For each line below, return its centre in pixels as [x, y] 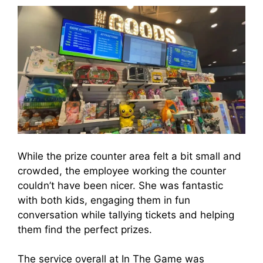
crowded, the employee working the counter [122, 171]
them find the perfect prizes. [86, 229]
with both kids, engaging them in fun [104, 200]
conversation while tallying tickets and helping [126, 215]
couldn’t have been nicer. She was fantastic [120, 185]
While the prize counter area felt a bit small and [129, 156]
